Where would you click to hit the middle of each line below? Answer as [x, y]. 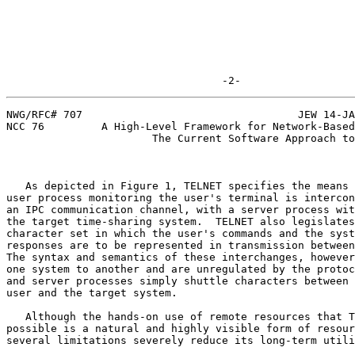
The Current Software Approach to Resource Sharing [79, 138]
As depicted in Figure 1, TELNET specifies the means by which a [16, 185]
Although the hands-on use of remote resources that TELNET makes [16, 316]
